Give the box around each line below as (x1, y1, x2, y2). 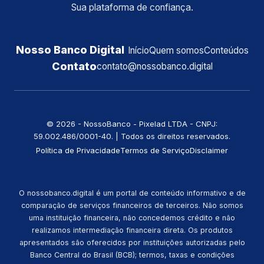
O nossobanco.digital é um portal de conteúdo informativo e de (18, 189, 246, 198)
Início (127, 44, 149, 56)
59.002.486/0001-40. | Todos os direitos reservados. (34, 131, 230, 141)
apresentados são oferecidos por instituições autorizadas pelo (19, 238, 245, 247)
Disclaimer (190, 146, 228, 156)
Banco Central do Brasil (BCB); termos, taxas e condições (29, 250, 235, 260)
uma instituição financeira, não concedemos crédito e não (29, 213, 235, 223)
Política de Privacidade (36, 146, 120, 156)
